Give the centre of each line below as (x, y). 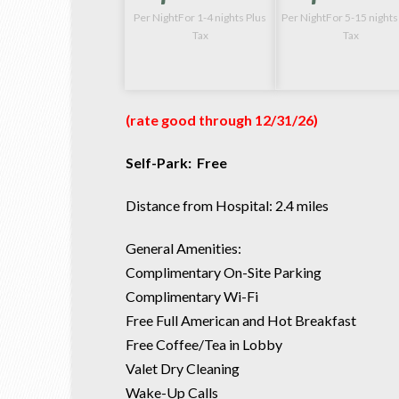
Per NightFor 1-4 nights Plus (200, 17)
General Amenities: (183, 248)
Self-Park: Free (176, 162)
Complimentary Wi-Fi (191, 296)
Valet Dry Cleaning (182, 368)
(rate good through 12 (198, 119)
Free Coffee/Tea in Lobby (204, 344)
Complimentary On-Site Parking (223, 272)
